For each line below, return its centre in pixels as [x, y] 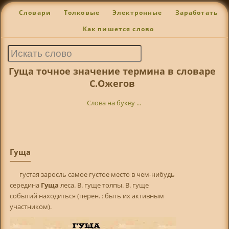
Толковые [82, 13]
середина [25, 185]
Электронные [137, 13]
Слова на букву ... [114, 103]
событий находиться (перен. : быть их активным [87, 196]
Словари [35, 13]
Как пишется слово [118, 29]
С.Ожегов [112, 83]
